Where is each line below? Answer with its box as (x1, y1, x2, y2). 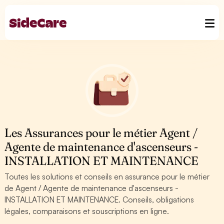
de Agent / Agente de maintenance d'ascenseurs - (4, 183, 179, 193)
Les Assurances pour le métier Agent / (4, 125, 198, 140)
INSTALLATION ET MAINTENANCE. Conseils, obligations (4, 194, 194, 204)
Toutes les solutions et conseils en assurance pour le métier (4, 171, 210, 181)
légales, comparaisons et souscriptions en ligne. (4, 206, 169, 216)
